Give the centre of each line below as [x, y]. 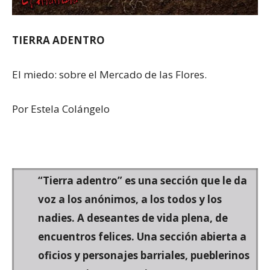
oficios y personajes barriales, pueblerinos [144, 255]
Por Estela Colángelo [61, 108]
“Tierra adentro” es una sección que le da [143, 180]
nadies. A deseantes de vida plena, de [133, 218]
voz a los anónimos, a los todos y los [130, 199]
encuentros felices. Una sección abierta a [142, 236]
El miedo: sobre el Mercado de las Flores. [109, 74]
